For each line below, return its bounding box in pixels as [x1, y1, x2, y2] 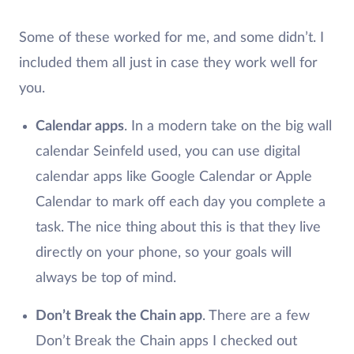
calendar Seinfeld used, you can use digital [35, 145, 300, 159]
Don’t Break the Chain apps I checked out [35, 334, 297, 348]
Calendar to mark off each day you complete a [35, 195, 326, 209]
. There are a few [201, 309, 310, 323]
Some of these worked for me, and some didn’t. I [19, 31, 324, 45]
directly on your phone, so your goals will [35, 246, 292, 260]
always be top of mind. [35, 271, 176, 285]
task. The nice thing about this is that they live [35, 220, 321, 235]
